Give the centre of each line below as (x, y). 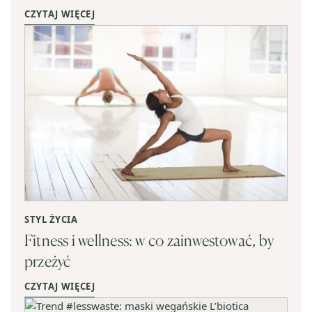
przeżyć (48, 261)
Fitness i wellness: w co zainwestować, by (149, 240)
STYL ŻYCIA (51, 219)
